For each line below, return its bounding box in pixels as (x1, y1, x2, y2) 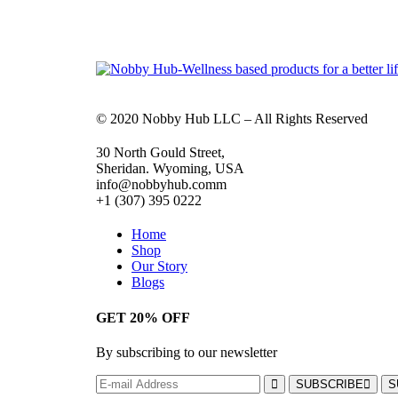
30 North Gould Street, (96, 145, 225, 161)
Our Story (131, 259, 187, 275)
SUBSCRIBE (296, 377, 363, 391)
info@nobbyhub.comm (96, 177, 227, 193)
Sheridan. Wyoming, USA (96, 161, 244, 177)
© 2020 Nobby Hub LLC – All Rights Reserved (96, 111, 368, 127)
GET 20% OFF (96, 309, 190, 325)
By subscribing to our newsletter (96, 344, 277, 360)
